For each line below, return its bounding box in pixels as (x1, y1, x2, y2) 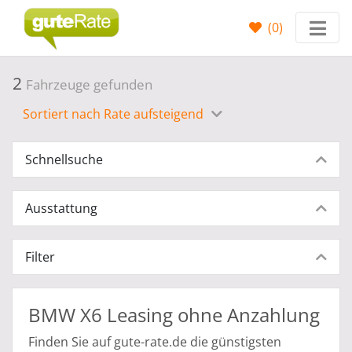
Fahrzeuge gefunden (26, 75, 152, 93)
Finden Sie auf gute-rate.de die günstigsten (28, 333, 281, 350)
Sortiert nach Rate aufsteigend (23, 105, 207, 123)
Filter (25, 248, 55, 266)
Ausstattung (25, 200, 97, 217)
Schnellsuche (25, 151, 103, 168)
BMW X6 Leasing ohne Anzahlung (28, 302, 320, 328)
